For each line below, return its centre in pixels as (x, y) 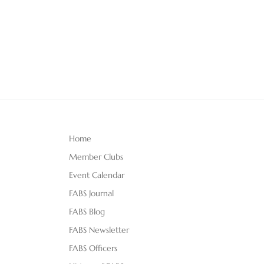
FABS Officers (93, 248)
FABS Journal (91, 194)
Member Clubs (96, 157)
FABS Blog (87, 212)
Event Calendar (97, 175)
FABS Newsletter (99, 230)
